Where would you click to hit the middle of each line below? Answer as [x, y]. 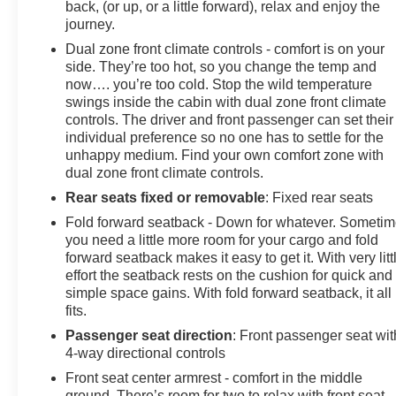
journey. [91, 24]
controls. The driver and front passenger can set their [230, 119]
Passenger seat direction [149, 335]
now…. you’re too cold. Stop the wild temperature [219, 84]
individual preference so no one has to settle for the [225, 137]
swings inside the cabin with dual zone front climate [226, 102]
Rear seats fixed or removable [166, 197]
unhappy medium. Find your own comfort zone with [225, 155]
